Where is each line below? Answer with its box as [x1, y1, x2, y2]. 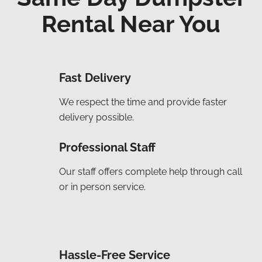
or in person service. [59, 181, 146, 192]
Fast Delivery [59, 70, 131, 85]
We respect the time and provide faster [59, 96, 227, 108]
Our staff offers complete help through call [59, 166, 242, 177]
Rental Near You [42, 9, 220, 37]
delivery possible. [59, 111, 134, 123]
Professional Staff [59, 140, 156, 154]
